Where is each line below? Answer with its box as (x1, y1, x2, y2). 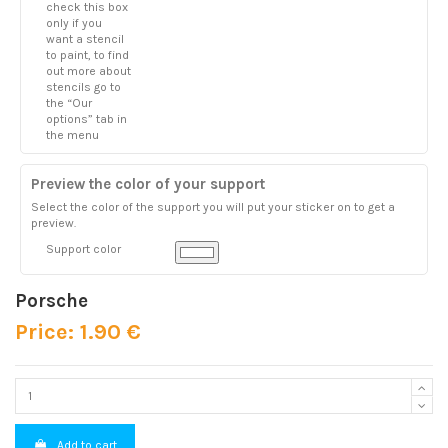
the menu (46, 128, 99, 143)
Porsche (15, 289, 88, 312)
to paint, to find (46, 48, 129, 63)
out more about (46, 64, 131, 79)
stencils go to (46, 80, 121, 95)
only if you (46, 16, 102, 31)
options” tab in (46, 112, 127, 127)
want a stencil (46, 32, 124, 47)
